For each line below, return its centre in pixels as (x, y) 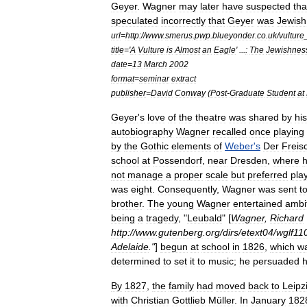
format (123, 78)
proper (188, 175)
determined (136, 261)
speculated (135, 21)
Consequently (187, 189)
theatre (211, 117)
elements (191, 146)
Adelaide (130, 247)
